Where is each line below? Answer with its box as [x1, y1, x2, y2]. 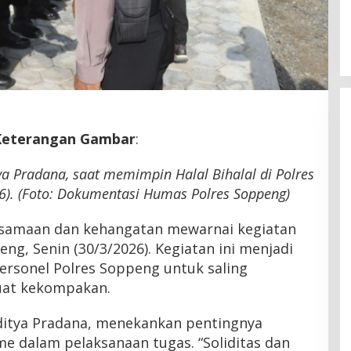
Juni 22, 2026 [181, 26, 234, 38]
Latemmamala [128, 6, 216, 23]
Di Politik [128, 26, 164, 38]
